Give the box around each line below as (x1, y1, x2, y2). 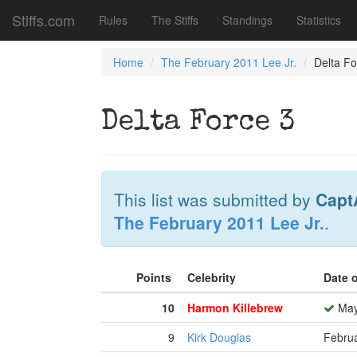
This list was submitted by (114, 187, 316, 211)
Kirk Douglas (187, 329, 251, 345)
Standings (222, 12, 273, 28)
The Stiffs (151, 12, 198, 28)
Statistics (296, 12, 341, 28)
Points (136, 269, 175, 285)
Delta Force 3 (101, 109, 295, 138)
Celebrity (187, 269, 239, 285)
